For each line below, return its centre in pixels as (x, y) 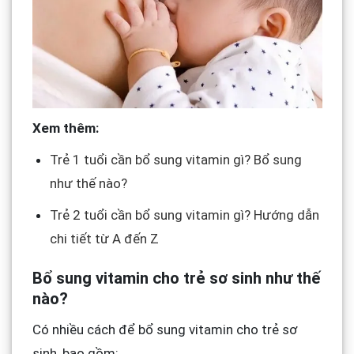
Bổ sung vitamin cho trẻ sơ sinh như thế (176, 279)
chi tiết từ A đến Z (104, 239)
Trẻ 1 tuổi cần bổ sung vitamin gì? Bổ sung (175, 160)
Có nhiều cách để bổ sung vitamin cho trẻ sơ (164, 329)
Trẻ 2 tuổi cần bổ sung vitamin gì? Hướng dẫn (184, 215)
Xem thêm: (67, 128)
